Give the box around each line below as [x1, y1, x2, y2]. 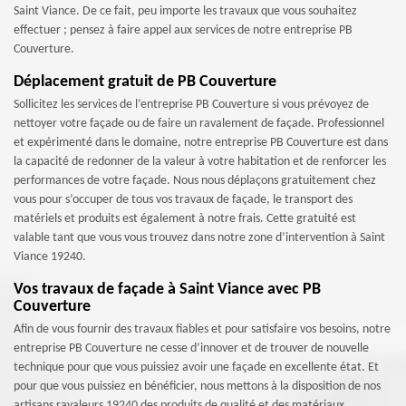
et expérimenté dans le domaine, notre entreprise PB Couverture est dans [14, 136, 388, 150]
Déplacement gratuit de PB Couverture [14, 73, 276, 91]
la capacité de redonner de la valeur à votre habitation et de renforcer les [14, 155, 386, 169]
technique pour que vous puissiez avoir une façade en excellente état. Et [14, 361, 379, 374]
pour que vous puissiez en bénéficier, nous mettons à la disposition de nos [14, 380, 381, 393]
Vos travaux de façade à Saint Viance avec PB [14, 281, 321, 298]
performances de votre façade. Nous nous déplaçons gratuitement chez [14, 174, 376, 188]
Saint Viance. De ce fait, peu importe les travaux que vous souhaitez [14, 5, 357, 18]
